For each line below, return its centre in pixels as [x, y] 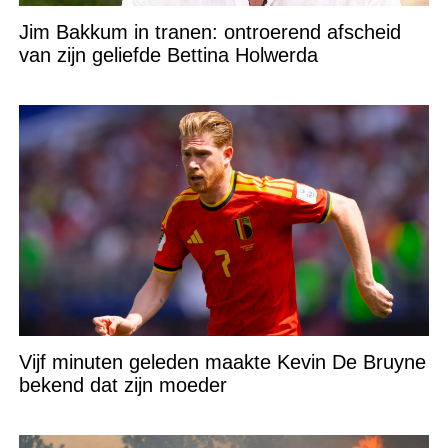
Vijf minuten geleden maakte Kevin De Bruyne [222, 361]
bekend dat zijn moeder [122, 384]
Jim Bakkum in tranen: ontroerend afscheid [209, 31]
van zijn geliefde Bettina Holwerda [168, 54]
